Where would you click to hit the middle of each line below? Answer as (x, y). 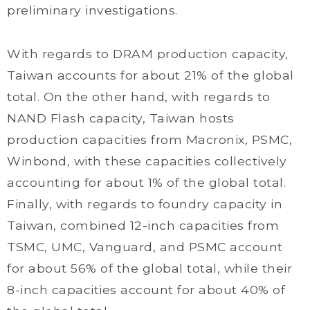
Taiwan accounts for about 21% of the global (151, 75)
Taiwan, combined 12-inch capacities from (143, 225)
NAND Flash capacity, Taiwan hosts (121, 118)
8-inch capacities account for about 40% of (146, 290)
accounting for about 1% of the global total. (146, 182)
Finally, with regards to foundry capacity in (145, 204)
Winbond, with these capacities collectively (147, 161)
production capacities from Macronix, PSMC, (149, 139)
